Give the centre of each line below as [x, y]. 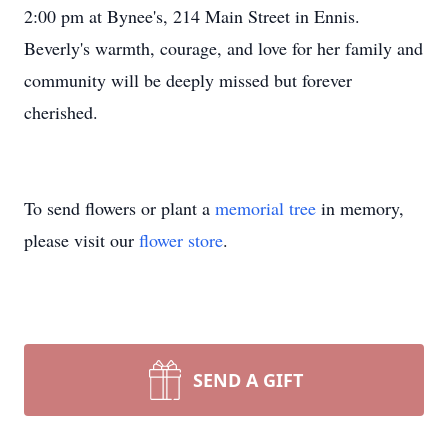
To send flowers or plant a [119, 208]
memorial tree [265, 208]
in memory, [360, 208]
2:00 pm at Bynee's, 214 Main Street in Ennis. [192, 16]
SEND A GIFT [248, 380]
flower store [181, 240]
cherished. [61, 112]
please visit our [81, 240]
